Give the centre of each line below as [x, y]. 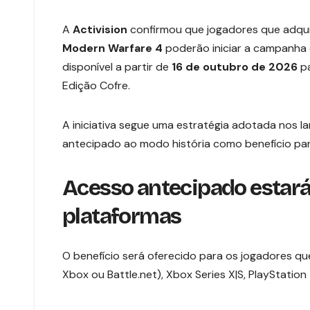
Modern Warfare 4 [112, 48]
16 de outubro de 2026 [235, 67]
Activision [100, 30]
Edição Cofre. [96, 86]
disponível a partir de [117, 67]
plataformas [122, 217]
